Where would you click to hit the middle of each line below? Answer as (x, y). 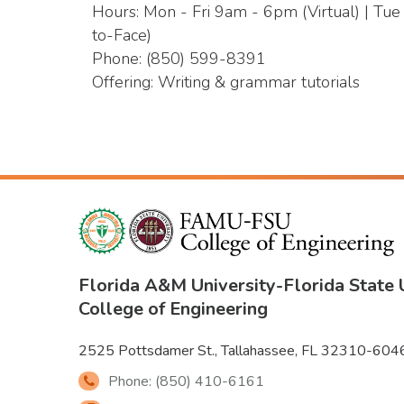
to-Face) (122, 35)
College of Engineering (173, 308)
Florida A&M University (177, 285)
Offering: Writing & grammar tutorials (226, 82)
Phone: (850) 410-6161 (186, 381)
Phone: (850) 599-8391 (179, 59)
